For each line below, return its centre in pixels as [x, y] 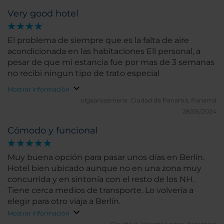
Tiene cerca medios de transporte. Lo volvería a [100, 190]
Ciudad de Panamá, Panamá [173, 100]
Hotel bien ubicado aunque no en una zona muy [104, 168]
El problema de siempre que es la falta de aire [98, 40]
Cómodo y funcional [53, 130]
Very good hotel [43, 13]
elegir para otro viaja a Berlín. [64, 201]
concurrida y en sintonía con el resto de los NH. [101, 179]
